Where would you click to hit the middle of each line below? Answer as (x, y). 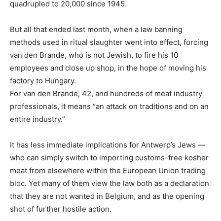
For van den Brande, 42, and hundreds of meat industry (106, 94)
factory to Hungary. (43, 81)
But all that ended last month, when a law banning (96, 30)
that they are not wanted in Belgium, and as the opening (107, 196)
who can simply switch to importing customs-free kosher (109, 158)
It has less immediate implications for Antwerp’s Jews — (108, 145)
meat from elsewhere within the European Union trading (108, 171)
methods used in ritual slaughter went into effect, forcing (109, 42)
